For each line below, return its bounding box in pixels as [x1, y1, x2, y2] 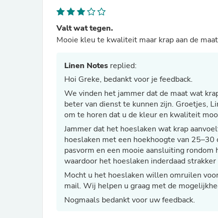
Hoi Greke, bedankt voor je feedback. [64, 74, 193, 85]
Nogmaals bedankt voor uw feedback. [64, 195, 195, 205]
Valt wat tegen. [56, 23, 113, 34]
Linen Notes [64, 60, 108, 71]
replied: [108, 60, 137, 71]
